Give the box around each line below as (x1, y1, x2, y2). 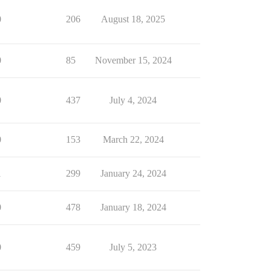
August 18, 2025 (101, 14, 165, 24)
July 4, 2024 (109, 95, 157, 105)
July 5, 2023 (109, 242, 157, 252)
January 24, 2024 (100, 168, 166, 178)
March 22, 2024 (102, 134, 164, 145)
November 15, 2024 (94, 55, 172, 65)
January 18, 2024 (100, 202, 166, 212)
